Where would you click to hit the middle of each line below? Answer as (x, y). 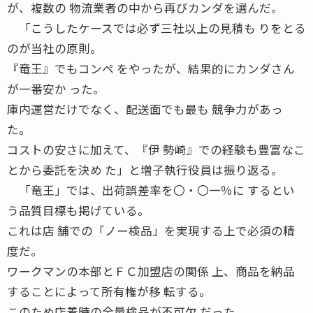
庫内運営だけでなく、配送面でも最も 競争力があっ (145, 109)
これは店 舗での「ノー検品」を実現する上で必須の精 (151, 230)
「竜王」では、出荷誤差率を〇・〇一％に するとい (151, 190)
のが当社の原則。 (54, 48)
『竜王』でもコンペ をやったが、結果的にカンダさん (151, 68)
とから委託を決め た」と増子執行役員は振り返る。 (145, 169)
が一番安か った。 (56, 88)
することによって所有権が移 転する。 (109, 291)
